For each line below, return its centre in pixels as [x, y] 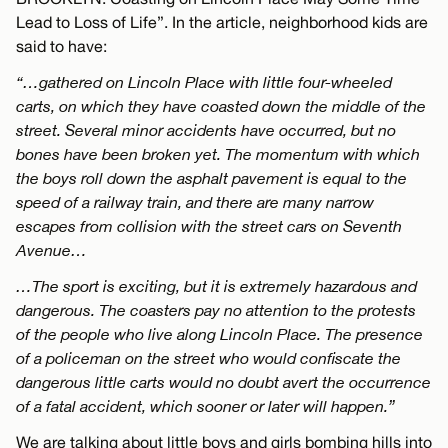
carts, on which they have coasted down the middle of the [221, 106]
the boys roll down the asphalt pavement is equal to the [211, 178]
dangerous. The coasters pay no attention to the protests [216, 310]
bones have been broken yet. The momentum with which [218, 154]
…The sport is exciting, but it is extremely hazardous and [216, 286]
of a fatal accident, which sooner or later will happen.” [205, 406]
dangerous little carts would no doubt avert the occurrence [223, 382]
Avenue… [51, 250]
